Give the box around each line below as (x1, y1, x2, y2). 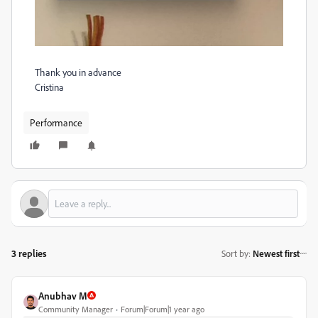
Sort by (221, 248, 248, 260)
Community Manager (38, 303, 113, 314)
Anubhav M (38, 289, 87, 302)
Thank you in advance (35, 65, 121, 78)
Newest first (253, 248, 300, 260)
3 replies (11, 246, 47, 259)
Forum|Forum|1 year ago (121, 303, 204, 314)
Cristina (35, 80, 64, 93)
